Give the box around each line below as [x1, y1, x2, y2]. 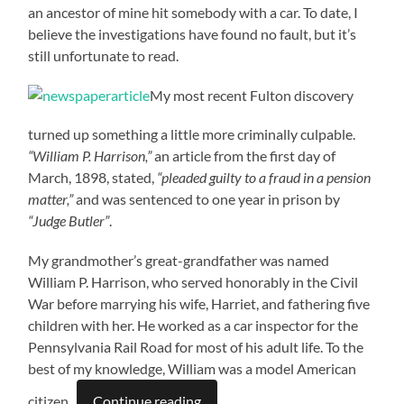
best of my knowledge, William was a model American [28, 360, 357, 378]
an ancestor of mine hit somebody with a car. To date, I [28, 4, 359, 22]
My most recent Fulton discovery [150, 87, 354, 105]
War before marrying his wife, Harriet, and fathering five [28, 295, 371, 313]
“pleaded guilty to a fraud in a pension [157, 169, 372, 187]
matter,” [28, 190, 74, 208]
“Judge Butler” [28, 212, 110, 230]
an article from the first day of [151, 147, 336, 165]
